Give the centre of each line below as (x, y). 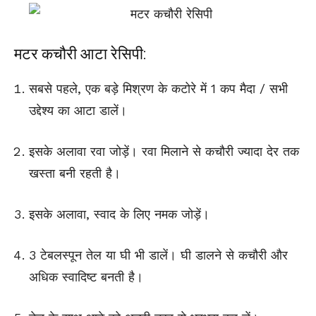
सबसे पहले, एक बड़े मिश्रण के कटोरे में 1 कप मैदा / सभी (158, 89)
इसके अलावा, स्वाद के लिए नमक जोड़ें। (119, 214)
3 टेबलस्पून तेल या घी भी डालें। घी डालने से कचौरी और (158, 255)
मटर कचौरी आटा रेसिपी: (80, 54)
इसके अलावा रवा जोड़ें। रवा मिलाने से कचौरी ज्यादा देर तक (164, 152)
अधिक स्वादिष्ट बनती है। (86, 277)
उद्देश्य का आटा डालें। (78, 111)
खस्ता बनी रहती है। (75, 174)
